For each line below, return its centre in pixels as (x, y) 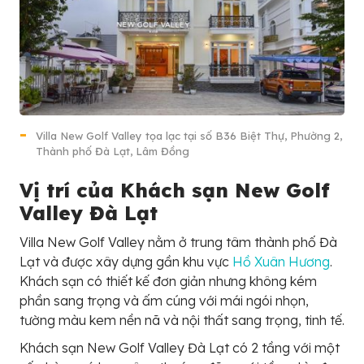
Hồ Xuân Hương (281, 262)
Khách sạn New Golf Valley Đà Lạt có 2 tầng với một (180, 348)
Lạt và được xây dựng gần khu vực (126, 262)
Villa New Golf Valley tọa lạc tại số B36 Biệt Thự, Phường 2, (189, 136)
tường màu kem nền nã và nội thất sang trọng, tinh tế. (182, 321)
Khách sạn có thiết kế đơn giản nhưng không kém (168, 282)
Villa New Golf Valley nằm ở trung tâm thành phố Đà (178, 243)
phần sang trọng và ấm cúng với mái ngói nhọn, (164, 301)
